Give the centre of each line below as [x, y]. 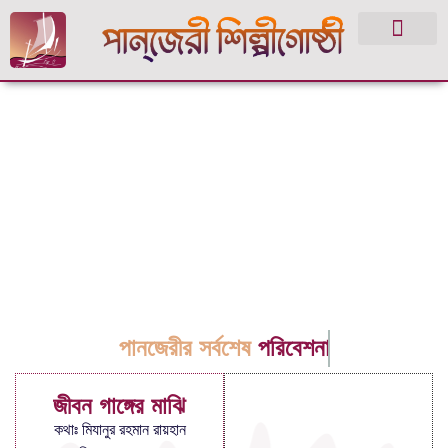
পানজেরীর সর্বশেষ [184, 348]
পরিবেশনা [293, 348]
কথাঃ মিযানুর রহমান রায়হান [119, 430]
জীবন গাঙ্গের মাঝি [119, 406]
